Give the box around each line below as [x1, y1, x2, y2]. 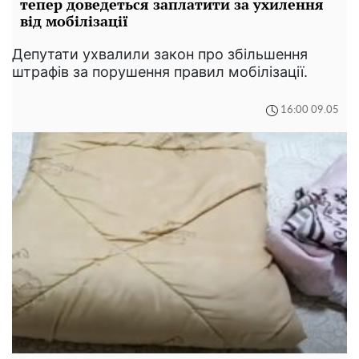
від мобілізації [20, 10, 128, 30]
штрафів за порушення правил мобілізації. [12, 63, 308, 80]
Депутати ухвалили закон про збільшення [12, 45, 308, 63]
